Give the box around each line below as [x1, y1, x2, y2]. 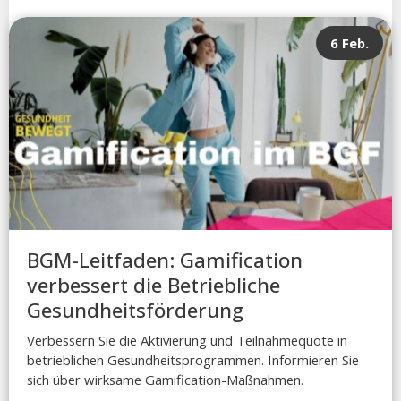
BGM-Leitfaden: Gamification [27, 245, 303, 274]
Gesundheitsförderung [27, 295, 243, 324]
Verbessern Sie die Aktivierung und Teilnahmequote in [27, 330, 347, 349]
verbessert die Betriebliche [27, 270, 280, 299]
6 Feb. [330, 34, 369, 53]
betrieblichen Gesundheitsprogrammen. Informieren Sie [27, 350, 359, 369]
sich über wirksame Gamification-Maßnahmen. [27, 370, 303, 388]
